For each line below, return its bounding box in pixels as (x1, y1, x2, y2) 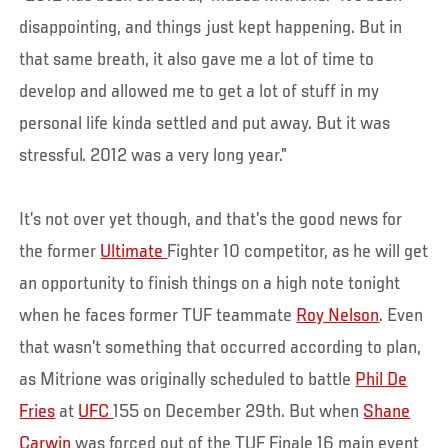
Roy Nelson (296, 305, 380, 326)
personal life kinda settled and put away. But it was (19, 113, 391, 134)
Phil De (355, 369, 408, 390)
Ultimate (100, 241, 168, 262)
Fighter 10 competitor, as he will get (167, 241, 429, 262)
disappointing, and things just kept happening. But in (19, 17, 403, 38)
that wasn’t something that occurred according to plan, (19, 337, 422, 358)
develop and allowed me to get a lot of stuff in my (19, 81, 380, 102)
